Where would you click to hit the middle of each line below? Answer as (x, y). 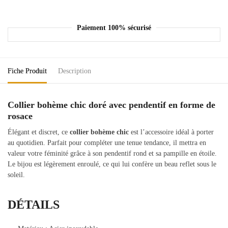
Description (75, 71)
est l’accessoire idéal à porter (171, 132)
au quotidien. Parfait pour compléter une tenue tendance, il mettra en (107, 143)
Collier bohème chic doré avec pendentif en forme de (111, 105)
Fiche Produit (27, 71)
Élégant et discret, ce (39, 132)
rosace (20, 116)
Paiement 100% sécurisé (114, 27)
